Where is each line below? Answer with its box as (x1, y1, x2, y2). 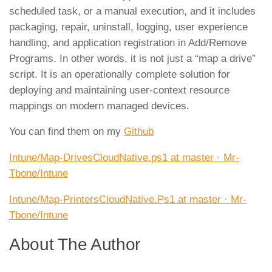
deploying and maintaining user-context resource (9, 84, 229, 96)
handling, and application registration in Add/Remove (9, 36, 246, 49)
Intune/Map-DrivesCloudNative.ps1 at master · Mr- (9, 152, 239, 164)
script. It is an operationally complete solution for (9, 68, 230, 80)
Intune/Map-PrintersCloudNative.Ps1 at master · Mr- (9, 193, 246, 205)
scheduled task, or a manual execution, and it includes (9, 5, 256, 17)
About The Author (9, 234, 141, 254)
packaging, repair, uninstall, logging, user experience (9, 21, 248, 33)
